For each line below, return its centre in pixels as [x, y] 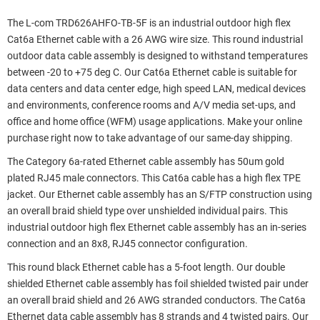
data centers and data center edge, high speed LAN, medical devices [156, 89]
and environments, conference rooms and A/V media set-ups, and [151, 105]
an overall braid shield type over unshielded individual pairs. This [147, 211]
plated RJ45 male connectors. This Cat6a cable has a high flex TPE [154, 178]
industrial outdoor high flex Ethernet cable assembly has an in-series [157, 227]
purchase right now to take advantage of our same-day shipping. [150, 138]
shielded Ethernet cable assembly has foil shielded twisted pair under [158, 284]
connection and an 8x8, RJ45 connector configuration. [127, 244]
